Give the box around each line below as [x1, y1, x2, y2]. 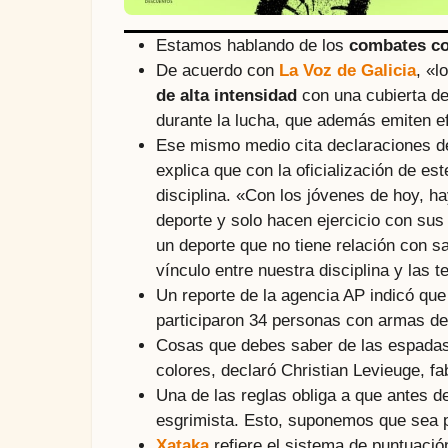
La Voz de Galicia [278, 60, 416, 80]
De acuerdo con [155, 60, 279, 80]
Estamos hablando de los [155, 35, 349, 55]
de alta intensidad [155, 85, 297, 105]
